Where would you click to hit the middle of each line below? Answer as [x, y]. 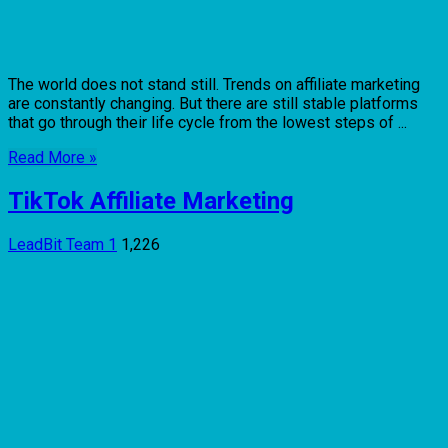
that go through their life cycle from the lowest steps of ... [207, 123]
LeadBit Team [58, 245]
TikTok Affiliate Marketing [151, 201]
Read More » [52, 158]
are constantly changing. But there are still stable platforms [213, 104]
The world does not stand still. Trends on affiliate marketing [214, 85]
